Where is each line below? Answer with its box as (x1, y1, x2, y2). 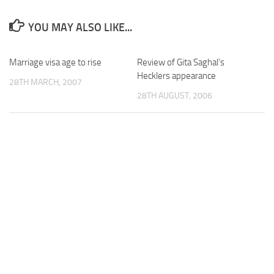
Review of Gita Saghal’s (137, 56, 224, 68)
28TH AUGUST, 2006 (137, 90, 212, 101)
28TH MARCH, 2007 (9, 76, 82, 87)
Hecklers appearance (137, 70, 216, 81)
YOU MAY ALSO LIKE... (28, 20, 132, 34)
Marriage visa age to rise (9, 56, 102, 68)
